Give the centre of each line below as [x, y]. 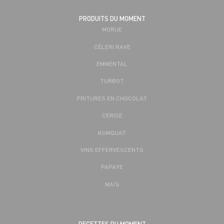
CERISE [112, 115]
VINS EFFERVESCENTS [112, 150]
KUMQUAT [112, 132]
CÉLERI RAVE [112, 46]
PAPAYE [112, 167]
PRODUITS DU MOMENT [112, 19]
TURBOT [112, 81]
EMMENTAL [112, 64]
